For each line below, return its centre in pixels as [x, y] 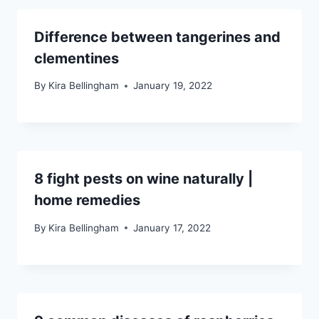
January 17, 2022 [172, 228]
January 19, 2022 [173, 86]
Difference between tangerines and [157, 37]
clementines [77, 58]
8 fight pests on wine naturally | [143, 179]
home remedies [87, 200]
